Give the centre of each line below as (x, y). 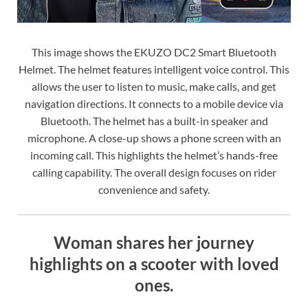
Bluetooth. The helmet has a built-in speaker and (154, 120)
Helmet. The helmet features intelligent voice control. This (154, 69)
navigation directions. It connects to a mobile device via (154, 103)
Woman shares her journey (154, 242)
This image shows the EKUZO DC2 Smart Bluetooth (154, 52)
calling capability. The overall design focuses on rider (154, 172)
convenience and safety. (154, 189)
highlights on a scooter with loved (154, 263)
